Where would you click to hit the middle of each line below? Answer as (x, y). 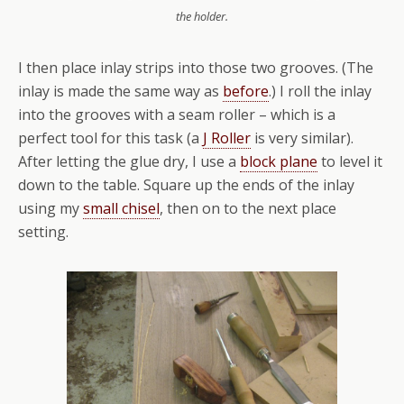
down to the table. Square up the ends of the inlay (186, 184)
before (246, 91)
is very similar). (302, 138)
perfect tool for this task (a (110, 138)
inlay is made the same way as (120, 91)
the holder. (202, 16)
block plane (279, 161)
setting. (43, 231)
